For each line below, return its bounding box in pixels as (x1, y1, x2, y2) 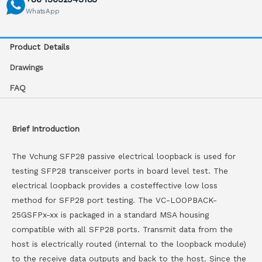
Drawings (9, 63, 44, 73)
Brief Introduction (12, 123, 80, 133)
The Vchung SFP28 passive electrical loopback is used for (12, 151, 236, 161)
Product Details (9, 42, 70, 52)
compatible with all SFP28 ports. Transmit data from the (12, 224, 233, 234)
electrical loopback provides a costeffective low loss (12, 180, 218, 190)
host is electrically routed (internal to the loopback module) (12, 239, 246, 249)
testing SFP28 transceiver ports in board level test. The (12, 166, 228, 175)
